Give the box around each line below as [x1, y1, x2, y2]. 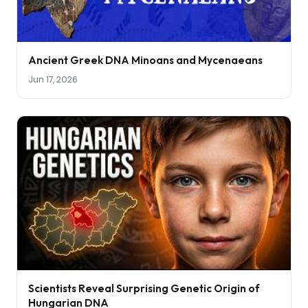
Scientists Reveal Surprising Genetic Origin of [28, 282, 260, 296]
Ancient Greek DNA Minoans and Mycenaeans [28, 54, 263, 67]
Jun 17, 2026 [28, 74, 78, 86]
